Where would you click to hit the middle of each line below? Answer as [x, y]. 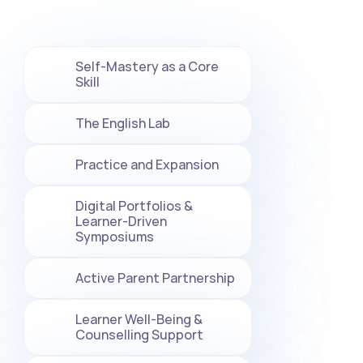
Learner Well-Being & [139, 319]
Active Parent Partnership [155, 278]
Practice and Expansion [147, 164]
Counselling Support [139, 335]
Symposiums [115, 237]
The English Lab [123, 123]
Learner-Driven [121, 221]
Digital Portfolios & [134, 206]
